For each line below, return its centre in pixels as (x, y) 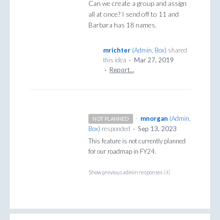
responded (116, 129)
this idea (115, 60)
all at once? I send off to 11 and (134, 14)
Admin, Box (149, 50)
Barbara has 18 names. (123, 25)
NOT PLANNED (111, 119)
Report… (122, 70)
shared (177, 50)
